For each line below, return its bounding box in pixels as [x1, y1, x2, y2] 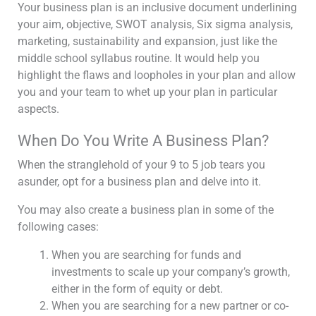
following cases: [18, 220, 99, 233]
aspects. [18, 102, 59, 116]
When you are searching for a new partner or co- [51, 299, 288, 312]
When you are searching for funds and [51, 248, 241, 262]
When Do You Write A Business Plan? [18, 132, 269, 150]
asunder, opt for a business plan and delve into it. [18, 175, 261, 188]
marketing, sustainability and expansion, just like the [18, 35, 277, 48]
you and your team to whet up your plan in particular [18, 85, 277, 99]
